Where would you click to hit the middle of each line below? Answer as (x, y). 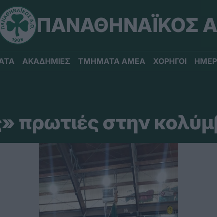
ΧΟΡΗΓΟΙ (170, 61)
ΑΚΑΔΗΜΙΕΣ (46, 61)
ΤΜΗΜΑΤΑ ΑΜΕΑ (112, 61)
